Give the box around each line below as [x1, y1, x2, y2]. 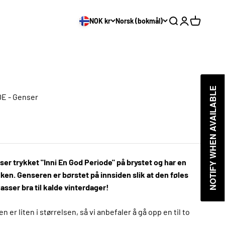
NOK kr [89, 16, 110, 25]
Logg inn [178, 16, 209, 26]
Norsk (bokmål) [116, 16, 163, 25]
